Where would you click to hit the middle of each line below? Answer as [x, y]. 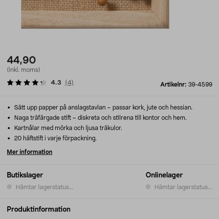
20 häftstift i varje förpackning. [55, 138]
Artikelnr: [174, 85]
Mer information [30, 152]
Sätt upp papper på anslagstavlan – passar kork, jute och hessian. [103, 108]
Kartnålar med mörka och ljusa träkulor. [67, 128]
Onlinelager [164, 175]
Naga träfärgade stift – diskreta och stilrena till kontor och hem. [100, 118]
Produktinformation [39, 210]
